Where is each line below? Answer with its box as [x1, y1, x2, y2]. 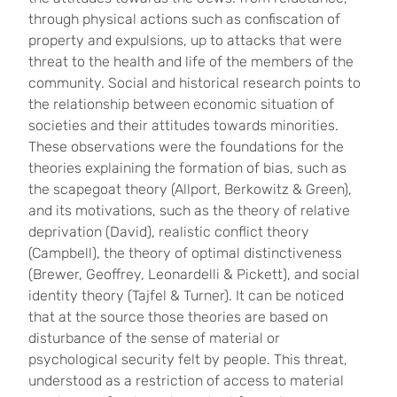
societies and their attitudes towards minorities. [28, 117, 339, 134]
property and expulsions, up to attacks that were [28, 32, 342, 49]
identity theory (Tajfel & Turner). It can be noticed [28, 287, 344, 304]
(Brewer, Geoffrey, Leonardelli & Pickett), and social [28, 266, 360, 283]
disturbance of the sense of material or [28, 330, 280, 346]
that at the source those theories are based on [28, 308, 328, 325]
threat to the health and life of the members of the [28, 53, 354, 70]
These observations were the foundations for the [28, 138, 344, 155]
